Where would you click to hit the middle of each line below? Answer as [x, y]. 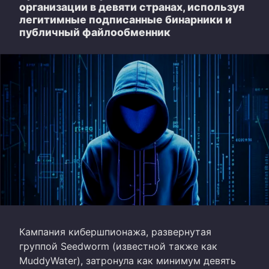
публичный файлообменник [95, 32]
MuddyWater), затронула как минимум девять [128, 261]
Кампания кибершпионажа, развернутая [115, 232]
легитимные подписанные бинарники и [125, 20]
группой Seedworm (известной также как [118, 246]
